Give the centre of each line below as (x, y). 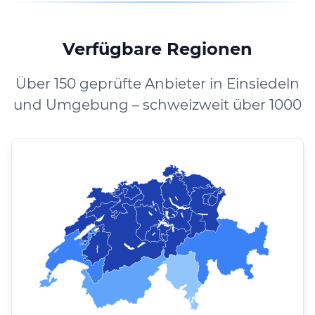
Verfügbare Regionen (157, 49)
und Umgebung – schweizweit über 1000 (157, 104)
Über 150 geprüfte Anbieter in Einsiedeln (157, 83)
